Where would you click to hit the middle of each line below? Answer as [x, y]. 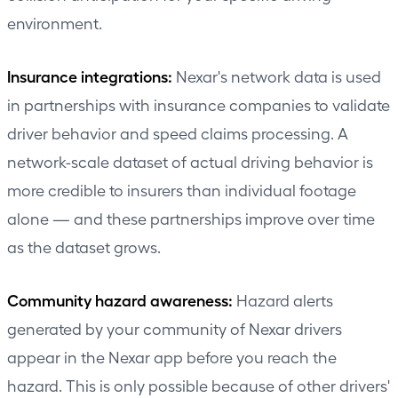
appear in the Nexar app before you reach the [172, 356]
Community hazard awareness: [120, 299]
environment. [55, 22]
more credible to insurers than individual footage [182, 189]
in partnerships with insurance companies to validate [199, 104]
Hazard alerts [283, 299]
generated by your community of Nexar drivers [175, 328]
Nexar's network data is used [277, 76]
